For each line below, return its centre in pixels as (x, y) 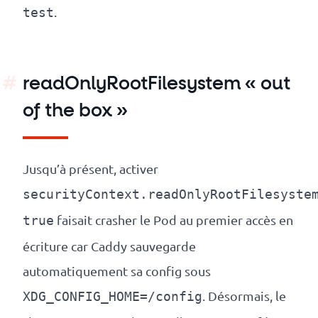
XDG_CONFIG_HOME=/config (113, 297)
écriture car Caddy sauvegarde (109, 246)
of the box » (75, 112)
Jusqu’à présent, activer (91, 169)
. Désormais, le (244, 296)
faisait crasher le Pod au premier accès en (174, 220)
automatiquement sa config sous (117, 271)
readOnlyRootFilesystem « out (157, 85)
